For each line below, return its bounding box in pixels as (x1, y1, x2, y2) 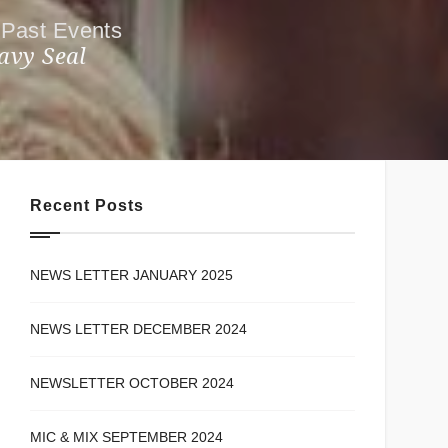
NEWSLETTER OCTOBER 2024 (30, 375, 235, 392)
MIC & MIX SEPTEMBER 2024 (30, 429, 224, 446)
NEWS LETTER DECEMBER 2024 (30, 321, 248, 338)
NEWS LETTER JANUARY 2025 (30, 267, 234, 284)
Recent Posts (30, 197, 144, 215)
